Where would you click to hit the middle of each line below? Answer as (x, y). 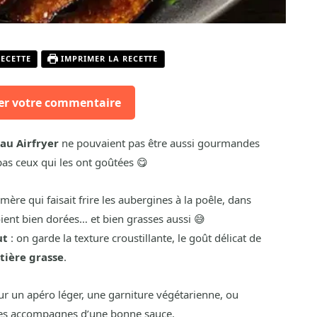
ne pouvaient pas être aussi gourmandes (159, 143)
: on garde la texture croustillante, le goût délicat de (134, 238)
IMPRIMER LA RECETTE (108, 58)
